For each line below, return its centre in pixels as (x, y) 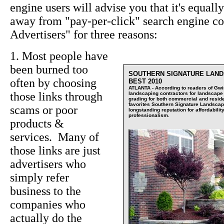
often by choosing (53, 83)
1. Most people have (59, 56)
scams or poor (44, 110)
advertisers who (48, 164)
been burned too (49, 70)
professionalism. (149, 115)
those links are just (55, 151)
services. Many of (54, 137)
